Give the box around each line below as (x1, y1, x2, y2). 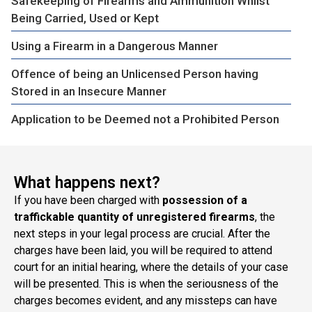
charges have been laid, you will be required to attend (14, 243, 272, 257)
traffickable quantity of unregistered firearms (14, 210, 255, 224)
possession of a (162, 193, 247, 207)
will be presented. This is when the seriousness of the (14, 276, 279, 290)
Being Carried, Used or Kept (11, 10, 159, 25)
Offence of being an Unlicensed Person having (11, 66, 258, 81)
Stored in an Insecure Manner (11, 84, 166, 98)
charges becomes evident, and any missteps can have (14, 293, 277, 307)
